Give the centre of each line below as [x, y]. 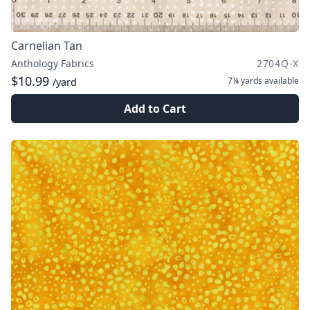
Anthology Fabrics [53, 63]
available [281, 81]
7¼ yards [245, 81]
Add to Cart [155, 109]
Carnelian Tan [47, 46]
